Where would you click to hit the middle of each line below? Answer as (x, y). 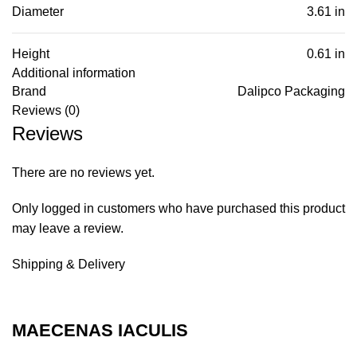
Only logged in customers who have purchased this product (178, 208)
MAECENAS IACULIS (100, 330)
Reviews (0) (46, 110)
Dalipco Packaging (291, 91)
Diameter (38, 11)
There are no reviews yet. (83, 172)
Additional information (74, 73)
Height (31, 53)
